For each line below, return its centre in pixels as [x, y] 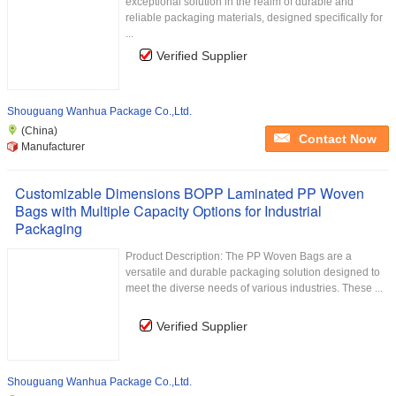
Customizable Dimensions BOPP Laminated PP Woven [190, 193]
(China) [39, 131]
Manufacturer [53, 147]
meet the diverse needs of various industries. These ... [254, 288]
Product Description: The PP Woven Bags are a [239, 256]
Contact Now [338, 139]
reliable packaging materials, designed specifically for [254, 18]
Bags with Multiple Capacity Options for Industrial [168, 211]
